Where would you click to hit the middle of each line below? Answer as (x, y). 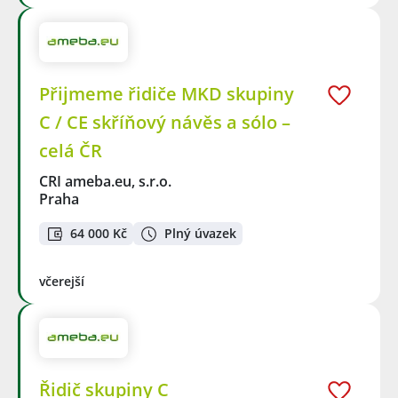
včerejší (62, 282)
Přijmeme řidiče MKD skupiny (167, 93)
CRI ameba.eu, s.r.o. (106, 181)
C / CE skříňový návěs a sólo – (165, 122)
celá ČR (71, 150)
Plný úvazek (200, 234)
